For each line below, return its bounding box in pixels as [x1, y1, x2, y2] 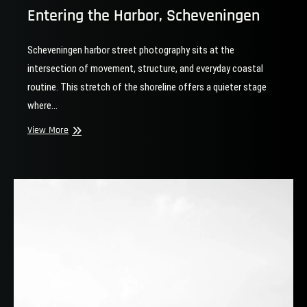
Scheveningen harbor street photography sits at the [27, 43, 234, 56]
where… [27, 99, 58, 112]
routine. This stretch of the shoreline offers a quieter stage [27, 80, 267, 93]
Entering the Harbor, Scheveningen [27, 5, 260, 26]
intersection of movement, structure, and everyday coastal [27, 62, 263, 75]
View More [27, 123, 69, 136]
